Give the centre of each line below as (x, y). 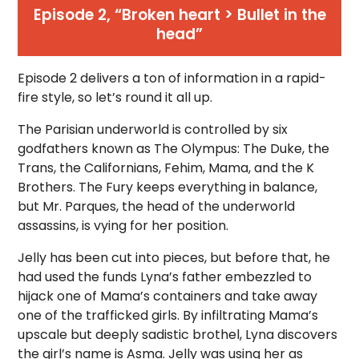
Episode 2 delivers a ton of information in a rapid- (172, 78)
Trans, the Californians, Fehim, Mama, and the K (166, 168)
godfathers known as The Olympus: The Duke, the (174, 149)
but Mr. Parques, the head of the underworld (157, 206)
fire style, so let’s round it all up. (115, 97)
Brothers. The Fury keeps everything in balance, (168, 187)
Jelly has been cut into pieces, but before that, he (174, 258)
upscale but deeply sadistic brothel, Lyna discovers (178, 335)
